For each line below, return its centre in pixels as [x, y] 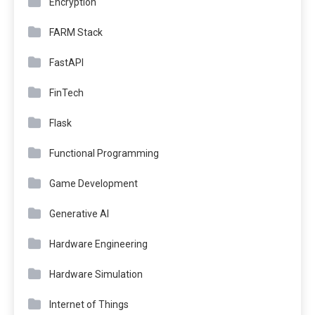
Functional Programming [104, 154]
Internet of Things [89, 305]
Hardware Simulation [96, 275]
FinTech [66, 93]
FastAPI [66, 63]
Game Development [94, 184]
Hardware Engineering [98, 244]
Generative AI [79, 214]
